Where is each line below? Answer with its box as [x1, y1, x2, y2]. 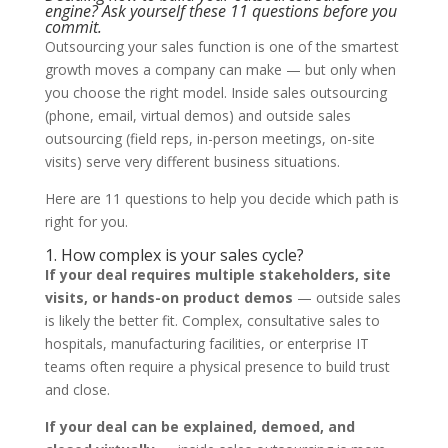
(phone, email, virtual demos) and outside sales [44, 106, 351, 125]
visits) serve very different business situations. [44, 152, 340, 171]
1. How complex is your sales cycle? [44, 244, 304, 266]
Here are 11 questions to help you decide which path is [44, 189, 399, 208]
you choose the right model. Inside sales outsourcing [44, 83, 387, 102]
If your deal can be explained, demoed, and [44, 417, 355, 436]
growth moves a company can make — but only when [44, 60, 396, 79]
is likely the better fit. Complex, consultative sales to [44, 311, 380, 330]
